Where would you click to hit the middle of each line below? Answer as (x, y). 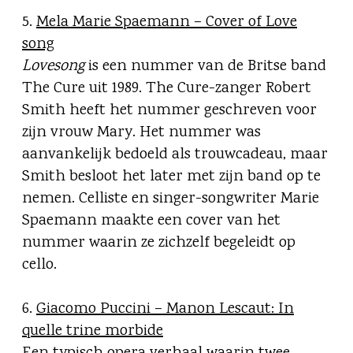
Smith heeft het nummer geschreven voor (169, 111)
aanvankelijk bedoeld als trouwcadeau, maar (175, 155)
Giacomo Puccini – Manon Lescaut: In (165, 310)
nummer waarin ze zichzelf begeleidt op (159, 243)
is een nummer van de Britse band (205, 67)
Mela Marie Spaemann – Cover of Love (167, 23)
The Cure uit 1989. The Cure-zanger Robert (167, 89)
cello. (41, 266)
